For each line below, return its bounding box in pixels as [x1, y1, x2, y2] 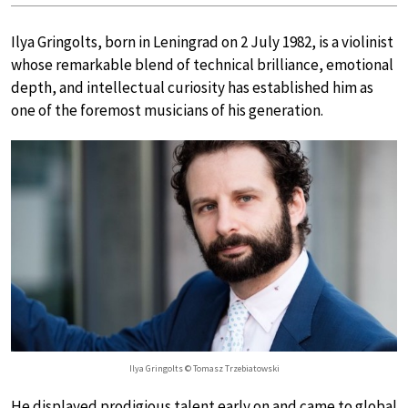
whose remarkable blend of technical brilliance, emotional [11, 55, 393, 75]
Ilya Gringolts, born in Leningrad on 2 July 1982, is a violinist [11, 32, 393, 52]
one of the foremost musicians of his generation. [11, 100, 323, 120]
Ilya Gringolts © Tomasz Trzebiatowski [128, 362, 280, 375]
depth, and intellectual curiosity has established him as [11, 77, 373, 97]
